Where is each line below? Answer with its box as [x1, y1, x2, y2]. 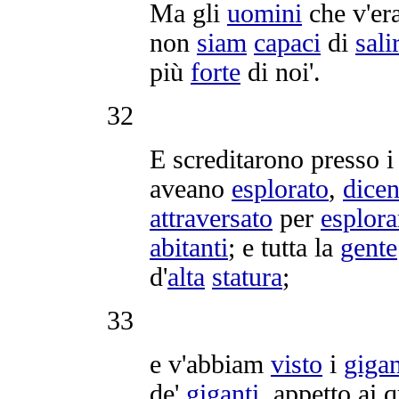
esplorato [232, 174, 329, 203]
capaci [254, 28, 321, 57]
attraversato [150, 203, 273, 232]
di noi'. [240, 57, 321, 86]
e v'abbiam [150, 349, 271, 379]
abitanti [150, 232, 228, 262]
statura [212, 262, 282, 291]
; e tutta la [228, 232, 340, 262]
